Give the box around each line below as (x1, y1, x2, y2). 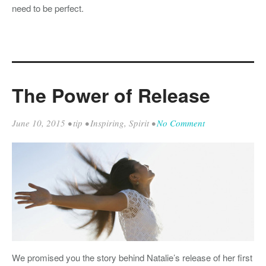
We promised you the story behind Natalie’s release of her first (12, 251, 252, 264)
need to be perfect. (12, 2, 84, 15)
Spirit (129, 117, 149, 129)
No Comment (157, 117, 205, 129)
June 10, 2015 (12, 117, 65, 129)
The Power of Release (12, 81, 210, 109)
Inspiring (90, 117, 124, 129)
